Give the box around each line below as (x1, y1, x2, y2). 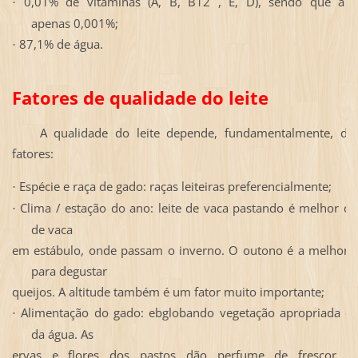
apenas (30, 14, 74, 31)
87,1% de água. (18, 35, 103, 52)
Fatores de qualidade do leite (11, 85, 268, 110)
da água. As (30, 325, 93, 342)
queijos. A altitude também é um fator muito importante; (11, 283, 324, 300)
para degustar (30, 262, 107, 279)
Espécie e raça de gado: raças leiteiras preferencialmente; (18, 177, 332, 194)
